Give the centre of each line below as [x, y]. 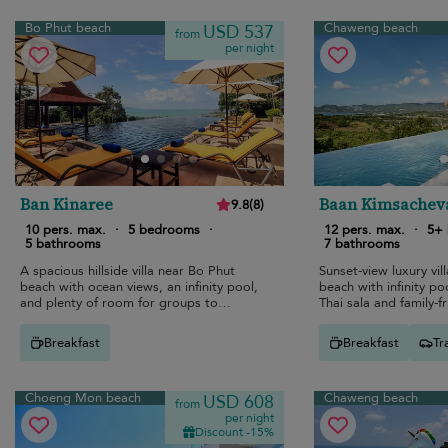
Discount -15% [234, 432]
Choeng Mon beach [83, 398]
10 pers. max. [65, 230]
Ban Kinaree [66, 204]
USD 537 [238, 33]
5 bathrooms [63, 244]
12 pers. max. [364, 230]
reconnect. [51, 319]
